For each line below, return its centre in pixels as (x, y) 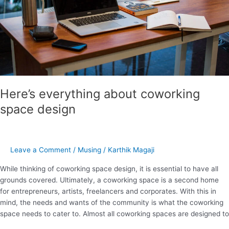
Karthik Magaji (131, 150)
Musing (89, 150)
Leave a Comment (41, 150)
